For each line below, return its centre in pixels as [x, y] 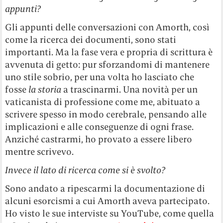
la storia [45, 90]
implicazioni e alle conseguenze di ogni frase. [100, 127]
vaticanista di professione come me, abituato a [103, 102]
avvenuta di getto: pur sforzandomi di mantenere [108, 65]
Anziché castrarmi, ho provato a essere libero [99, 139]
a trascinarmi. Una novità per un [130, 90]
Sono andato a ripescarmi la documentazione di [105, 189]
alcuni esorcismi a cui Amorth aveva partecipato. [108, 201]
